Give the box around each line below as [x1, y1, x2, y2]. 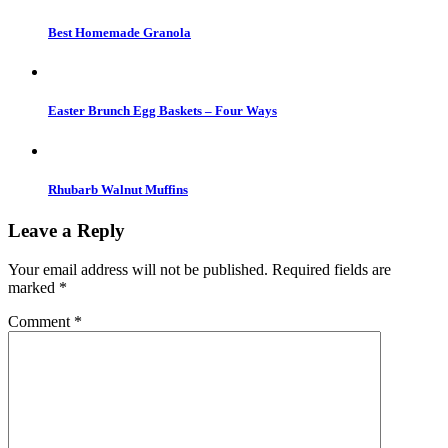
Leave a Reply [8, 219, 125, 241]
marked [8, 278, 59, 296]
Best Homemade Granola [48, 25, 191, 41]
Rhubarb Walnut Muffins [48, 181, 188, 197]
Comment [8, 312, 74, 330]
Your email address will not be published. [8, 260, 268, 278]
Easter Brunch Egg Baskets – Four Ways [48, 103, 277, 119]
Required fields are [272, 260, 391, 278]
